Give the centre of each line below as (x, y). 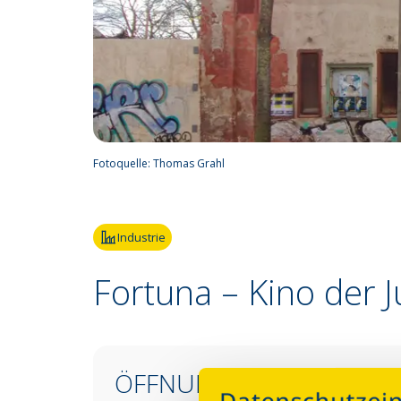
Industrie (141, 237)
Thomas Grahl (189, 163)
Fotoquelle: (123, 163)
